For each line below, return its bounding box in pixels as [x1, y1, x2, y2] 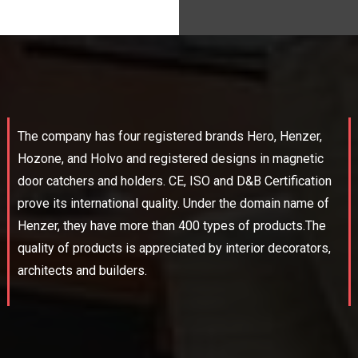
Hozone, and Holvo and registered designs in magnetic [17, 151, 324, 167]
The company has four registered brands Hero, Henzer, [17, 129, 322, 145]
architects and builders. [17, 263, 147, 279]
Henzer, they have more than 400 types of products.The [17, 218, 326, 234]
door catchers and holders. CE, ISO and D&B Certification [17, 173, 332, 189]
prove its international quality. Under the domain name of [17, 196, 329, 212]
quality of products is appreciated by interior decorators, [17, 241, 331, 257]
